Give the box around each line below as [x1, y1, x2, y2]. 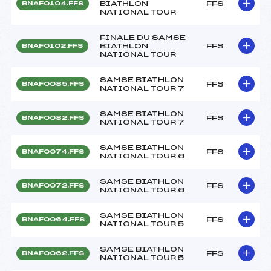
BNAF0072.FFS [22, 182, 84, 189]
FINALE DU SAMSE [100, 33, 186, 41]
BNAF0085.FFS [22, 80, 84, 87]
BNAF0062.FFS [22, 250, 84, 256]
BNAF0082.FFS [22, 114, 84, 121]
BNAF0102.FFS [22, 42, 83, 49]
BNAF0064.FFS [22, 216, 85, 223]
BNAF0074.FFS [22, 148, 84, 155]
